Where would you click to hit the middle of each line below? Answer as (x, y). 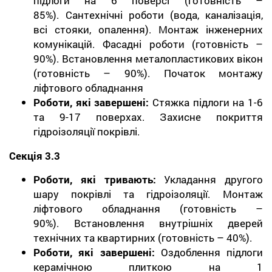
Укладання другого (213, 179)
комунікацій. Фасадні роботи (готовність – (148, 44)
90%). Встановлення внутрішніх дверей (148, 223)
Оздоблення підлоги (212, 252)
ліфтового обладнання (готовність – (148, 208)
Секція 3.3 (35, 155)
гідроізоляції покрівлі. (87, 131)
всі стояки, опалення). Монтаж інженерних (148, 29)
